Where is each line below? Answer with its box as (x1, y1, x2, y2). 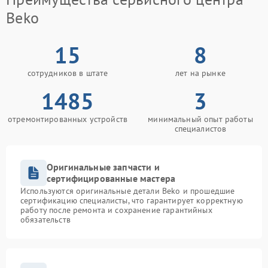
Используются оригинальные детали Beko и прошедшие (20, 185, 235, 197)
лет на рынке (175, 68, 226, 79)
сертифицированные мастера (47, 172, 176, 185)
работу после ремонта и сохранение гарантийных (20, 205, 212, 216)
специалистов (174, 123, 227, 135)
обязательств (20, 214, 71, 226)
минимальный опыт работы (148, 114, 253, 125)
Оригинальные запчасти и (47, 161, 160, 173)
